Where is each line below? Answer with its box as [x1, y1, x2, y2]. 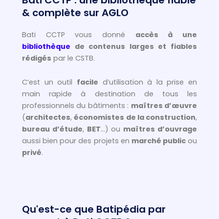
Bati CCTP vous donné [22, 29, 135, 40]
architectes [25, 112, 70, 123]
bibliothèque [22, 41, 70, 51]
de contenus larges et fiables [70, 41, 197, 51]
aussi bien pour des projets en [22, 136, 131, 146]
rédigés [22, 53, 51, 63]
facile [76, 77, 98, 88]
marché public [131, 136, 186, 146]
